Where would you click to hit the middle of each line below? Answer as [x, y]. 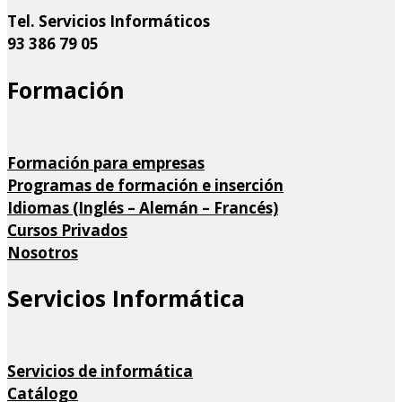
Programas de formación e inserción [145, 185]
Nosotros [43, 252]
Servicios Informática [126, 298]
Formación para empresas [106, 162]
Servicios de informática [100, 371]
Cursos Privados [67, 230]
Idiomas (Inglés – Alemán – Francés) [143, 207]
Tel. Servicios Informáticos [109, 21]
